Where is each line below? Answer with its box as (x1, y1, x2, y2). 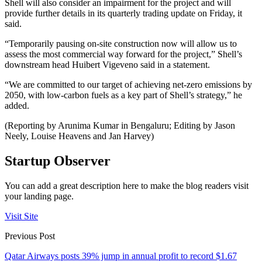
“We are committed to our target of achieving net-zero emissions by (5, 80, 252, 90)
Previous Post (5, 231, 55, 242)
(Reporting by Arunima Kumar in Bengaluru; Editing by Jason (5, 120, 235, 131)
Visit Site (5, 211, 38, 222)
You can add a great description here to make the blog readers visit (5, 181, 249, 191)
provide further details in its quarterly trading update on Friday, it (5, 8, 242, 19)
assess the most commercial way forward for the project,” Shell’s (5, 49, 242, 60)
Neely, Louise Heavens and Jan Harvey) (5, 131, 154, 142)
